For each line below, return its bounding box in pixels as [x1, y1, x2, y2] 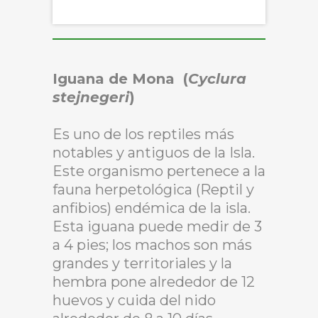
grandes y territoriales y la [53, 254, 232, 272]
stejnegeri [53, 88, 129, 106]
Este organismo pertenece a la [53, 162, 265, 180]
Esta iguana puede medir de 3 [53, 217, 262, 235]
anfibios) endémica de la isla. [53, 199, 251, 216]
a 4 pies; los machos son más [53, 236, 252, 253]
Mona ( [132, 70, 188, 87]
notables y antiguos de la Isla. [53, 143, 255, 161]
